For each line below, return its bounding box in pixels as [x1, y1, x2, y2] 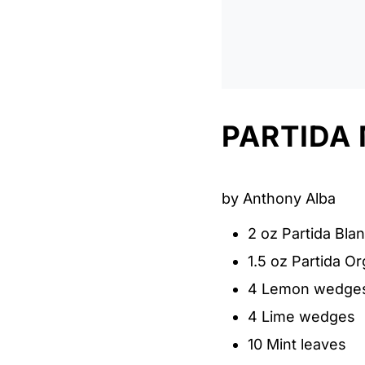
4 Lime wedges [247, 307, 355, 325]
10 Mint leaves [247, 335, 346, 353]
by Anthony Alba [222, 189, 336, 207]
